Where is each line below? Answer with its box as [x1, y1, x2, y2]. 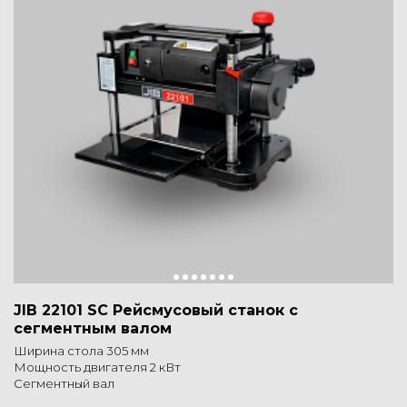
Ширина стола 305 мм [14, 343, 149, 359]
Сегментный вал [14, 376, 114, 392]
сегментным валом [14, 320, 172, 338]
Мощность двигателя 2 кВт [14, 360, 181, 375]
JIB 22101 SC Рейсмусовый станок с [14, 302, 298, 320]
